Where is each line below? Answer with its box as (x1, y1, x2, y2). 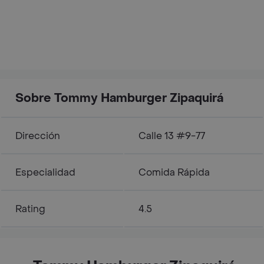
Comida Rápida (138, 166, 210, 179)
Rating (15, 203, 45, 215)
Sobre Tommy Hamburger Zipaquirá (15, 91, 223, 106)
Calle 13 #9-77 (138, 130, 205, 142)
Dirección (15, 130, 60, 142)
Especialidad (15, 166, 75, 179)
